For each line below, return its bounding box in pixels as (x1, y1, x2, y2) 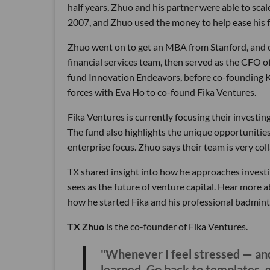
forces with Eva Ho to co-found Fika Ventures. (67, 86, 256, 98)
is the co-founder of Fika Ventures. (104, 221, 248, 233)
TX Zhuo (67, 221, 104, 233)
